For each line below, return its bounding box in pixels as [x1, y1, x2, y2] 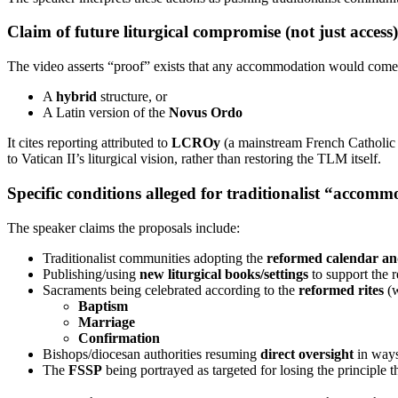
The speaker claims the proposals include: [7, 219, 240, 235]
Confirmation [78, 330, 160, 346]
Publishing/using [43, 266, 139, 282]
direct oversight [260, 346, 354, 362]
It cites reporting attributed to [7, 135, 171, 151]
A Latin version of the [43, 105, 169, 121]
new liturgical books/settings [139, 266, 308, 282]
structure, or [97, 89, 167, 105]
